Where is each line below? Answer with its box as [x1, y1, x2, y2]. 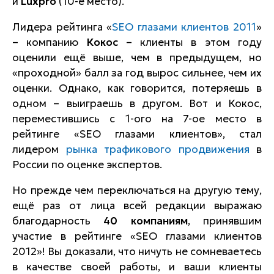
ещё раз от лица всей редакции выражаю [12, 199, 262, 212]
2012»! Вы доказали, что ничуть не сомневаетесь [12, 245, 262, 258]
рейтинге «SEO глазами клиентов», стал [12, 127, 262, 141]
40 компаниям [103, 214, 188, 228]
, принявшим [187, 214, 262, 228]
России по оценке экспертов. [12, 158, 162, 171]
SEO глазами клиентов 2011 [112, 20, 257, 34]
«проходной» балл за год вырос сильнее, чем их [12, 66, 262, 80]
